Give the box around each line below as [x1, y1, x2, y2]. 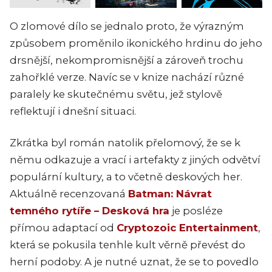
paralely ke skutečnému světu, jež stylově [10, 87, 222, 100]
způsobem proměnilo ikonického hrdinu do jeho [10, 36, 262, 49]
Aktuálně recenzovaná [10, 187, 128, 200]
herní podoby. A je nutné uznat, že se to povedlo [10, 255, 259, 268]
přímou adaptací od [10, 221, 117, 234]
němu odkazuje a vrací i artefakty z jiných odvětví [10, 153, 260, 166]
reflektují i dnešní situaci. [10, 104, 136, 117]
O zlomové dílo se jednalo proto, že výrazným [10, 19, 244, 32]
